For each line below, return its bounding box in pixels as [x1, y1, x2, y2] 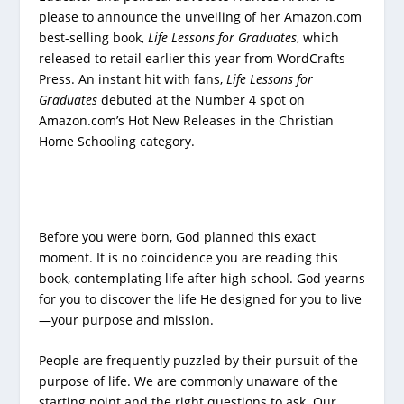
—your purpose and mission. [38, 310, 214, 328]
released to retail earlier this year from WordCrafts [38, 50, 345, 68]
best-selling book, [38, 29, 148, 47]
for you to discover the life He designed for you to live [38, 289, 362, 308]
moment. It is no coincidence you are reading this [38, 248, 338, 266]
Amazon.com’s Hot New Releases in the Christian [38, 112, 334, 130]
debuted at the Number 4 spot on [100, 91, 305, 109]
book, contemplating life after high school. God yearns [38, 269, 365, 287]
